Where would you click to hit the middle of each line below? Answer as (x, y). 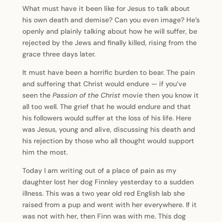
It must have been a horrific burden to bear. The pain (108, 72)
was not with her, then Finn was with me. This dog (104, 216)
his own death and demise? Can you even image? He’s (111, 20)
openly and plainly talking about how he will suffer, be (110, 31)
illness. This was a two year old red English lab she (103, 193)
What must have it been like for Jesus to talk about (106, 8)
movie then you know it (159, 95)
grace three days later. (59, 54)
